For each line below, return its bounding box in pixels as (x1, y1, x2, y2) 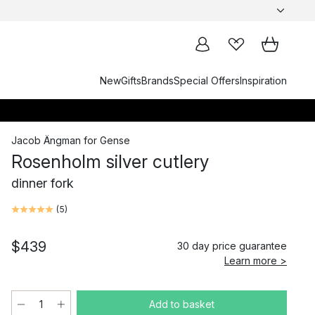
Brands (141, 75, 174, 86)
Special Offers (174, 75, 240, 86)
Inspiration (240, 75, 287, 86)
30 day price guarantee (177, 240, 287, 252)
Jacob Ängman (11, 134, 81, 146)
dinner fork (11, 176, 74, 191)
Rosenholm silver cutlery (11, 151, 209, 172)
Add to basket (149, 298, 214, 310)
